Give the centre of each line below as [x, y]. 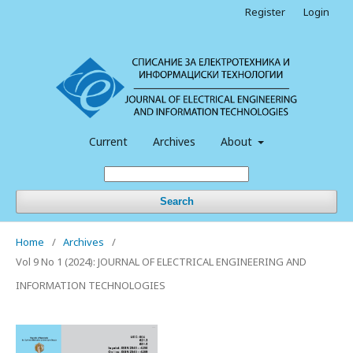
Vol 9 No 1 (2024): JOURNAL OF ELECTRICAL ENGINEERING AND [161, 261]
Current [108, 141]
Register [265, 12]
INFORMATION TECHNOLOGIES [91, 285]
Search [176, 201]
